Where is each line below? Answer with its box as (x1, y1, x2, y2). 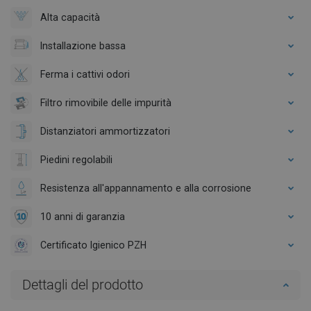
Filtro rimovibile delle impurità (40, 96, 171, 108)
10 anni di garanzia (40, 210, 125, 222)
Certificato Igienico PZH (40, 239, 146, 251)
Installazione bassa (40, 40, 126, 51)
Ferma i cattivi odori (40, 68, 130, 80)
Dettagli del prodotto (22, 276, 143, 293)
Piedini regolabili (40, 153, 112, 165)
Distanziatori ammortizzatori (40, 125, 170, 137)
